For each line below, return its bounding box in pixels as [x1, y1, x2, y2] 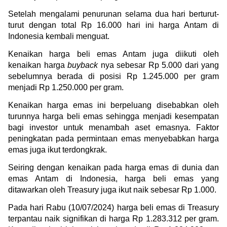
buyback [67, 60, 98, 69]
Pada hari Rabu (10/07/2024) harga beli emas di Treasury [8, 203, 219, 212]
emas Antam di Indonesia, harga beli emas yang [8, 174, 219, 183]
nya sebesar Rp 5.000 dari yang [98, 60, 219, 69]
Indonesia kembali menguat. [8, 31, 109, 41]
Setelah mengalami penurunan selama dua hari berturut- [8, 9, 219, 18]
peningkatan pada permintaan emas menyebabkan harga [8, 134, 219, 143]
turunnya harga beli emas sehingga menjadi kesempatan [8, 111, 219, 121]
